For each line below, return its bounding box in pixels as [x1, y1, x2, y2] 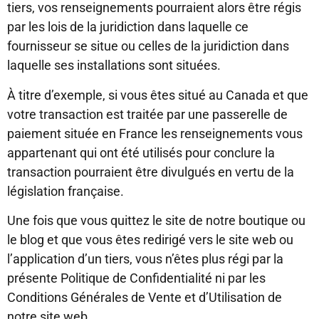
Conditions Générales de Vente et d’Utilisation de [7, 290, 282, 305]
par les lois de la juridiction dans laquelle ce [7, 19, 249, 35]
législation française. [7, 183, 124, 199]
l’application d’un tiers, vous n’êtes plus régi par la [7, 251, 283, 267]
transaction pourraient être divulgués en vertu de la [7, 164, 294, 179]
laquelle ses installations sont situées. [7, 58, 221, 73]
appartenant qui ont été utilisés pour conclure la [7, 145, 275, 160]
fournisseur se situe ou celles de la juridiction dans [7, 38, 289, 54]
